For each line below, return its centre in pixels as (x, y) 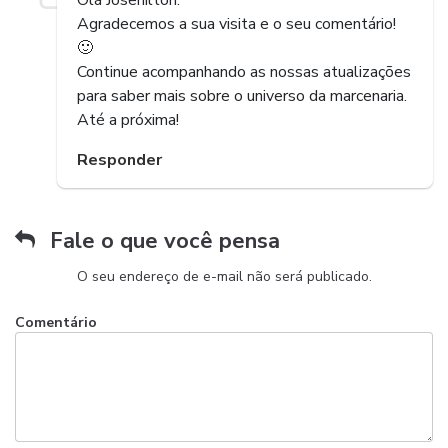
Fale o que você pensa (165, 240)
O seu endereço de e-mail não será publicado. (224, 276)
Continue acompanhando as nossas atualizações (243, 71)
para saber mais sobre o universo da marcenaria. (241, 95)
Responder (119, 159)
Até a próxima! (127, 119)
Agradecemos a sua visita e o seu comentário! (236, 23)
